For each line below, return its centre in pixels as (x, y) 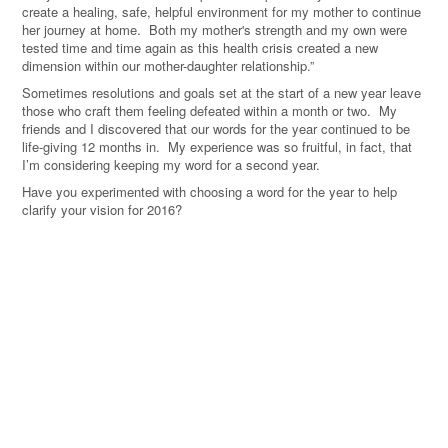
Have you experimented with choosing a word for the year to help (209, 191)
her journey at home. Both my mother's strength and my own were (214, 29)
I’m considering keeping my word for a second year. (173, 164)
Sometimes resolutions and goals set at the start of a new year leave (221, 92)
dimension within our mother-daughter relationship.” (170, 65)
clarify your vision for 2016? (102, 209)
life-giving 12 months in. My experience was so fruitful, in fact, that (217, 146)
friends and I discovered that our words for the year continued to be (216, 128)
